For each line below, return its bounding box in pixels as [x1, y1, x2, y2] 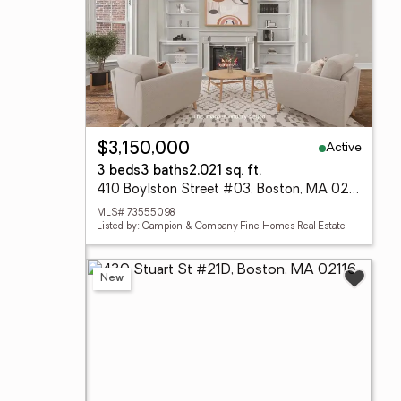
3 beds [97, 165, 141, 178]
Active [326, 141, 362, 155]
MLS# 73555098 [97, 209, 175, 218]
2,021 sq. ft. [189, 165, 261, 178]
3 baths [141, 165, 189, 178]
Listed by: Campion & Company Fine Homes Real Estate [97, 222, 346, 232]
